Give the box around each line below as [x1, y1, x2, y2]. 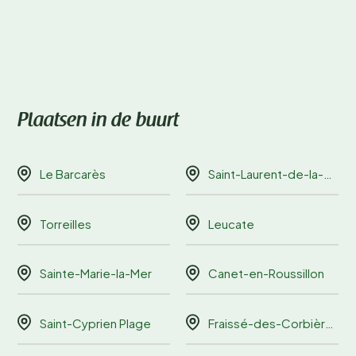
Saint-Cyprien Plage [40, 315, 151, 331]
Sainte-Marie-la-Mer [40, 265, 152, 281]
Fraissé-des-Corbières [208, 315, 325, 331]
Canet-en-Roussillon [208, 265, 324, 281]
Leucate [208, 215, 254, 231]
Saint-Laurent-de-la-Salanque [208, 166, 323, 182]
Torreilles [40, 215, 91, 231]
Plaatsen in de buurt [17, 111, 179, 131]
